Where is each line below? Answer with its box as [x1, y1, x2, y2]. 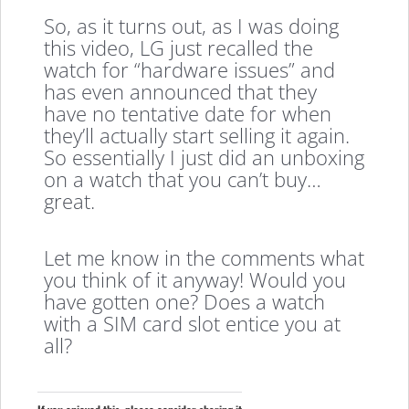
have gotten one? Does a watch [44, 288, 326, 316]
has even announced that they [44, 77, 318, 105]
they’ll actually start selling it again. [44, 121, 351, 149]
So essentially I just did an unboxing [44, 142, 365, 171]
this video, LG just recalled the [44, 33, 314, 61]
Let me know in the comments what [44, 244, 365, 272]
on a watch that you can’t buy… [44, 164, 322, 193]
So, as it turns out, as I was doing [44, 11, 340, 39]
